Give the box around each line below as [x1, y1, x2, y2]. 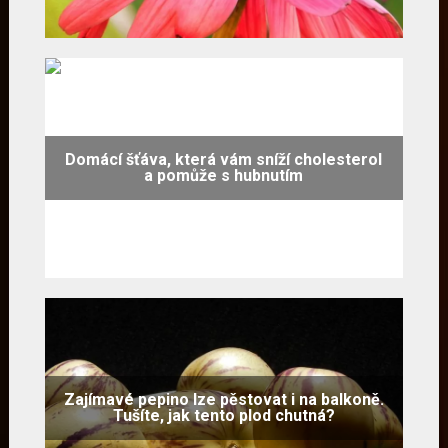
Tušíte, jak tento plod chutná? [112, 405, 335, 425]
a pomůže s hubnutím [144, 165, 304, 185]
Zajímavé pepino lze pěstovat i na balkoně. [63, 389, 384, 409]
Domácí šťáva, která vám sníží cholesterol [65, 149, 383, 169]
